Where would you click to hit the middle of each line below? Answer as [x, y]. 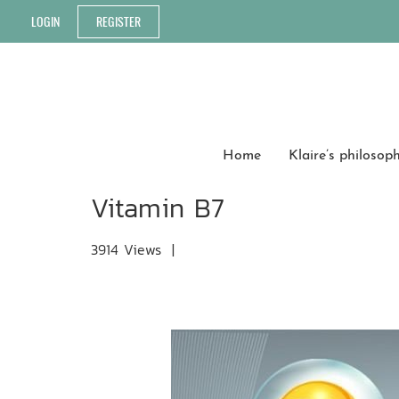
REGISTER [118, 21]
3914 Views [126, 249]
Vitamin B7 [158, 208]
